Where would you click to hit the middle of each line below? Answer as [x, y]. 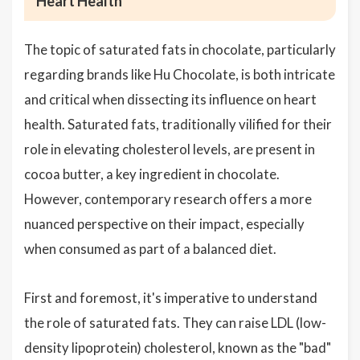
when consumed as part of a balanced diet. [150, 249]
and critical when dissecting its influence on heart [170, 99]
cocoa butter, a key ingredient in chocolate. [152, 174]
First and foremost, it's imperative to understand [171, 298]
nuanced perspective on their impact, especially [164, 224]
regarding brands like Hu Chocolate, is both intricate [180, 74]
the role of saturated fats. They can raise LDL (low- [175, 323]
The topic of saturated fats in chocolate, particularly [180, 49]
